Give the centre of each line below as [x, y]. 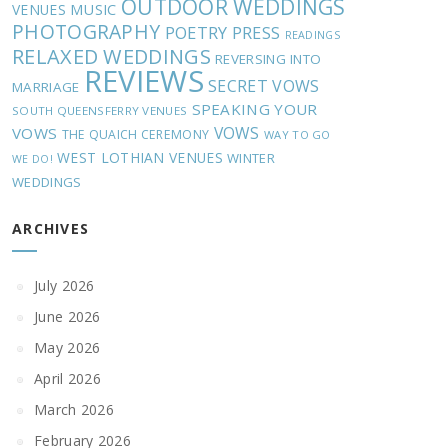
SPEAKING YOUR [254, 109]
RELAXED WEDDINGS [111, 56]
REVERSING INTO [268, 59]
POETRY [196, 32]
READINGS [312, 35]
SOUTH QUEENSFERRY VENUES [100, 110]
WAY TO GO [297, 134]
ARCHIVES [50, 228]
